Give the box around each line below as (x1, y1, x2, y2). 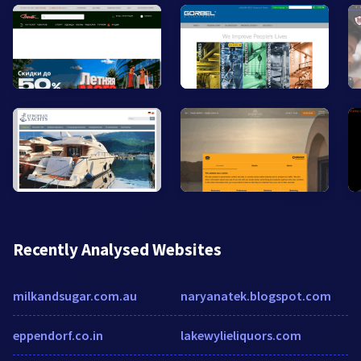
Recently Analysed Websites (13, 238, 222, 260)
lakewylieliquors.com (180, 326, 301, 343)
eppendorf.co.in (13, 326, 103, 343)
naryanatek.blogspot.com (180, 287, 331, 304)
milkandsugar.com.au (13, 287, 137, 304)
